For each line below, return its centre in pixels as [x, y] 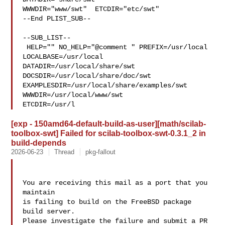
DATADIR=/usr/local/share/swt [79, 66]
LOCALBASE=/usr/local [67, 57]
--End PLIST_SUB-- [57, 19]
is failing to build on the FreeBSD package [107, 202]
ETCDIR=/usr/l [49, 104]
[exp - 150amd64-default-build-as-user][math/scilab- [109, 124]
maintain [39, 192]
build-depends [39, 143]
